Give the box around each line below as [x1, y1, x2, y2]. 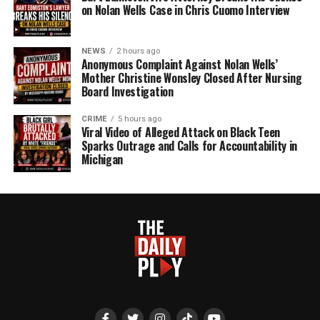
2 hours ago [116, 46, 160, 56]
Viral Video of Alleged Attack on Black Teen [81, 124, 280, 141]
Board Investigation [81, 83, 174, 101]
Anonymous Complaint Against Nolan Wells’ [81, 56, 278, 74]
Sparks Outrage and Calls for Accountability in [81, 137, 297, 155]
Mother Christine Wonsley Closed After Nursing [81, 69, 302, 87]
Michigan [81, 151, 124, 169]
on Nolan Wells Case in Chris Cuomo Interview [81, 1, 290, 19]
